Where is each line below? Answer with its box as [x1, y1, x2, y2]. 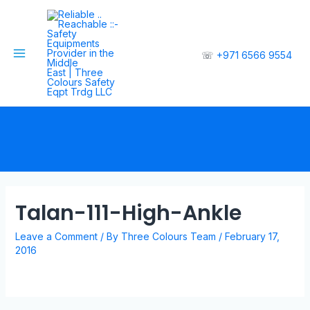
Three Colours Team [120, 230, 219, 242]
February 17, [224, 230, 280, 242]
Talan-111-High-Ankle [15, 199, 241, 228]
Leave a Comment [15, 230, 98, 242]
